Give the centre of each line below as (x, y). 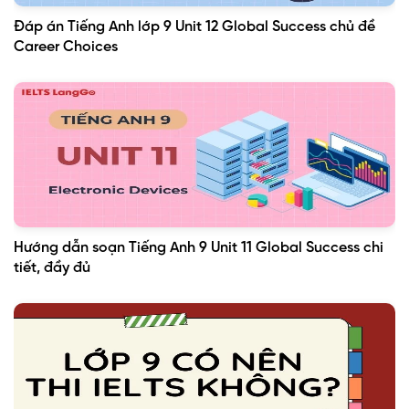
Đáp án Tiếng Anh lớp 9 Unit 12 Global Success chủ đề (194, 27)
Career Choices (66, 47)
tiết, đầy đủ (52, 268)
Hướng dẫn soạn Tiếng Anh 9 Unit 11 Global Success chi (199, 248)
